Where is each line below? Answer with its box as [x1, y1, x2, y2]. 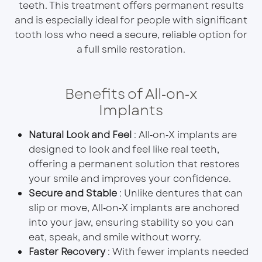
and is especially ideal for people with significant [15, 13, 247, 27]
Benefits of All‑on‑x [64, 83, 198, 104]
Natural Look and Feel [28, 127, 132, 142]
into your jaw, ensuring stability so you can [28, 215, 234, 229]
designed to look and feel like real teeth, [28, 142, 219, 156]
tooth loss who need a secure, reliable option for [15, 27, 247, 42]
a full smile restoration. [77, 42, 185, 56]
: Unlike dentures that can [116, 186, 243, 200]
